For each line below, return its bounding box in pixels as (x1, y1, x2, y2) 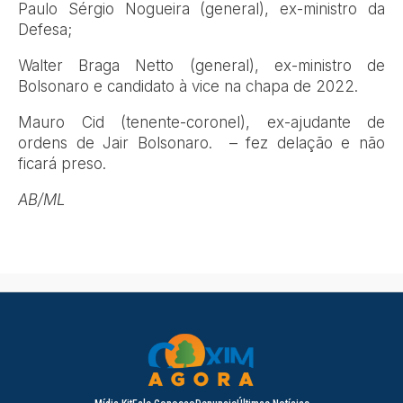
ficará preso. (18, 155, 106, 174)
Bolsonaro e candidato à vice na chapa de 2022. (18, 77, 358, 96)
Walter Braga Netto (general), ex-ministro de (18, 57, 385, 76)
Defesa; (18, 21, 72, 40)
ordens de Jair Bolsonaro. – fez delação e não (18, 134, 385, 153)
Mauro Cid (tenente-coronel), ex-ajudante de (18, 113, 385, 132)
